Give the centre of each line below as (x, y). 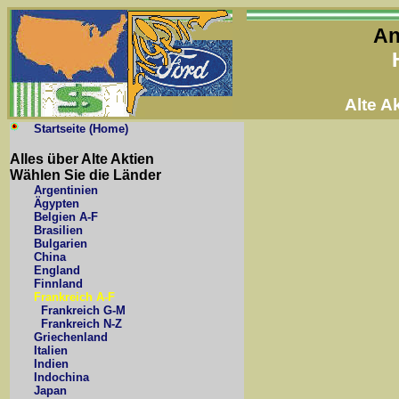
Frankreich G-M (83, 310)
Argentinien (66, 190)
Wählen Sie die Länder (85, 175)
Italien (51, 350)
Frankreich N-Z (81, 324)
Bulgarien (61, 244)
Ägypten (57, 204)
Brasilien (58, 230)
